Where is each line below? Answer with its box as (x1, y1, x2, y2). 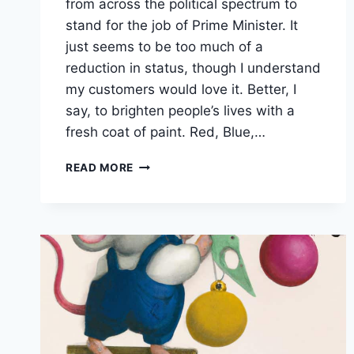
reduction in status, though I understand (66, 59, 321, 76)
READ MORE (66, 160, 134, 174)
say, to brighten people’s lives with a (66, 102, 295, 119)
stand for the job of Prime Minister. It (66, 17, 298, 33)
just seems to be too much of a (66, 38, 263, 55)
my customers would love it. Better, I (66, 81, 296, 97)
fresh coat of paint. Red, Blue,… (66, 123, 265, 140)
